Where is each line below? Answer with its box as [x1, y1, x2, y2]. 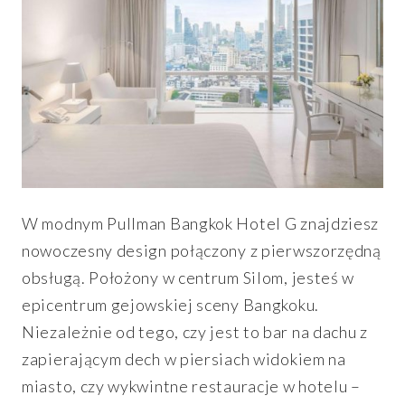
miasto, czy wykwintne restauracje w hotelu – [22, 376, 361, 397]
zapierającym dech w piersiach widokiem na [22, 349, 346, 370]
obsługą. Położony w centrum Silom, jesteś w [22, 268, 355, 288]
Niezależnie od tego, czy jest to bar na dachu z [22, 322, 368, 343]
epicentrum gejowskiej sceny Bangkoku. [22, 295, 319, 316]
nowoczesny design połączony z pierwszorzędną [22, 240, 381, 261]
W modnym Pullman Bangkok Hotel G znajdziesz [22, 213, 380, 234]
